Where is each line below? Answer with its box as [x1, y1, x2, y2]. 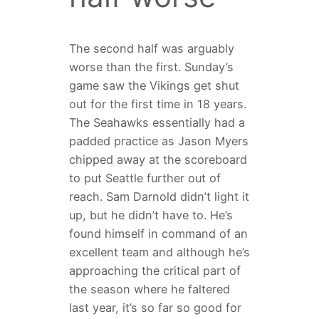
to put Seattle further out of [68, 170, 221, 185]
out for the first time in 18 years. [68, 96, 246, 111]
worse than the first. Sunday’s [68, 59, 234, 74]
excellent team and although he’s [68, 244, 250, 259]
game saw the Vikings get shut [68, 78, 239, 93]
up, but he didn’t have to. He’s [68, 207, 233, 222]
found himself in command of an [68, 226, 248, 241]
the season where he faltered [68, 281, 230, 296]
